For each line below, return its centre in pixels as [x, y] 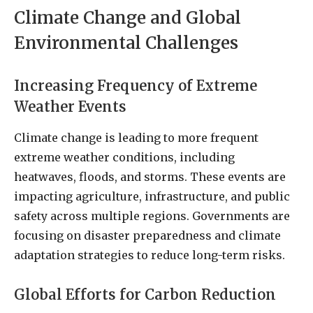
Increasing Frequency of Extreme [136, 86]
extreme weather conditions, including [124, 157]
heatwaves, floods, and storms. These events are [150, 176]
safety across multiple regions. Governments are [152, 216]
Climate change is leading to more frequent [136, 137]
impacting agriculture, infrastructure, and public [152, 196]
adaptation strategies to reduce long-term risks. [150, 255]
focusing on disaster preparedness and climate [147, 235]
